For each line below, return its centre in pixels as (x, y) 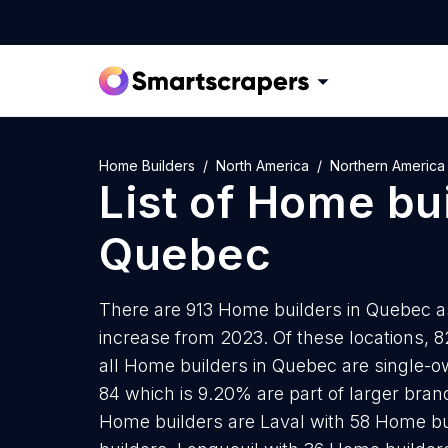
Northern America (387, 165)
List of (173, 202)
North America (262, 165)
